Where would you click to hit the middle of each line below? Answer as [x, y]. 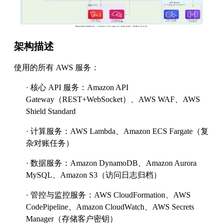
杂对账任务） [50, 143]
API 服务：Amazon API [88, 88]
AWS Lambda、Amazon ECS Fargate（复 [140, 131]
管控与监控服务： [62, 195]
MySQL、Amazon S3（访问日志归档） [94, 175]
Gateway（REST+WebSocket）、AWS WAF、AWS [113, 100]
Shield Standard [51, 111]
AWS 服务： [77, 68]
